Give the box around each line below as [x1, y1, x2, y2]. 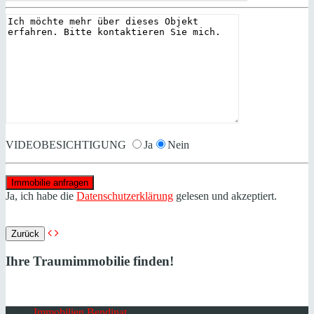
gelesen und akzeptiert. [173, 189, 277, 202]
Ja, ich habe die [6, 189, 76, 202]
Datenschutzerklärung [76, 189, 173, 202]
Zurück [11, 228, 39, 239]
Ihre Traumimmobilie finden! [6, 254, 174, 269]
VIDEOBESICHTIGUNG [6, 138, 129, 151]
